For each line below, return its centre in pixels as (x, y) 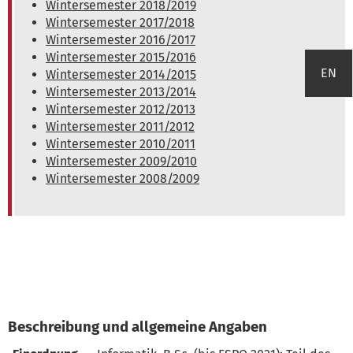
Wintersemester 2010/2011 (121, 143)
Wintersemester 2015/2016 (121, 57)
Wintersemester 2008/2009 (123, 178)
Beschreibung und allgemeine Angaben (137, 327)
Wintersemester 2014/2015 (121, 74)
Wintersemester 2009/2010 (121, 161)
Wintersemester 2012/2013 (121, 109)
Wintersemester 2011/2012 (120, 126)
